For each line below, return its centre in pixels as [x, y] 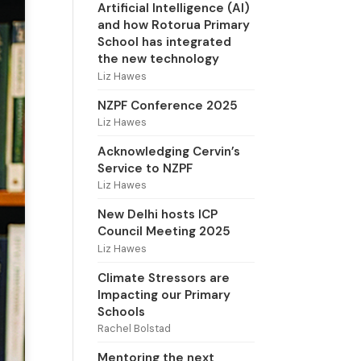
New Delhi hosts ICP [157, 215]
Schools [121, 311]
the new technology [158, 59]
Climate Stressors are [163, 278]
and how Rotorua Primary [173, 25]
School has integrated [164, 42]
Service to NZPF [145, 168]
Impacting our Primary [164, 295]
